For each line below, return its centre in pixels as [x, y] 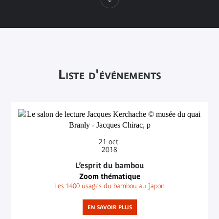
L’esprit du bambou [109, 165]
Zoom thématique [109, 176]
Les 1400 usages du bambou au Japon [109, 186]
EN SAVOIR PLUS [109, 207]
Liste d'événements [109, 75]
